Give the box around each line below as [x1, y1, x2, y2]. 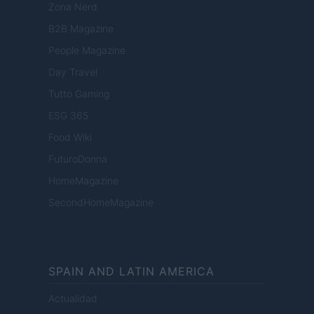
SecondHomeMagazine [48, 196, 153, 209]
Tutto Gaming [48, 88, 109, 100]
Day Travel [48, 66, 97, 78]
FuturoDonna [48, 153, 107, 165]
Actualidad [48, 292, 97, 305]
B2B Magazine [48, 22, 114, 35]
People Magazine [48, 44, 125, 57]
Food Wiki [48, 131, 92, 144]
